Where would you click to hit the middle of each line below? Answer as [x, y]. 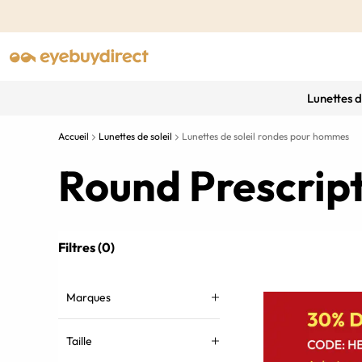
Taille [79, 341]
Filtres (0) [86, 247]
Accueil [74, 136]
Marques [88, 297]
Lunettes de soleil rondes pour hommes [265, 136]
